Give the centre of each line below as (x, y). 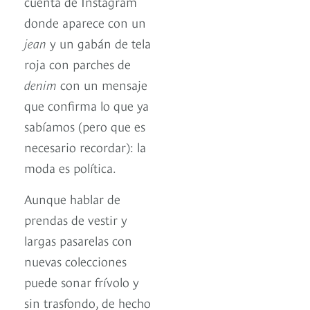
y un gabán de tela (99, 43)
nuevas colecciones (75, 261)
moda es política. (70, 167)
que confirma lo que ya (86, 105)
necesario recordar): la (85, 147)
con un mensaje (102, 84)
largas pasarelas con (78, 240)
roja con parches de (77, 64)
